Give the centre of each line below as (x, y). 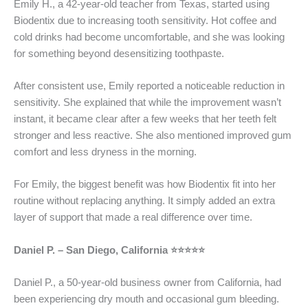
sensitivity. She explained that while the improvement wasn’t (147, 102)
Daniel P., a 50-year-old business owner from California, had (147, 282)
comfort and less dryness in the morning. (105, 152)
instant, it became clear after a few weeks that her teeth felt (145, 119)
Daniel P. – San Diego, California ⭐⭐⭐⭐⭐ (109, 250)
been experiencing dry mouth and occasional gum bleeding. (146, 299)
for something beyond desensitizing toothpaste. (119, 53)
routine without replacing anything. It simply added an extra (144, 201)
